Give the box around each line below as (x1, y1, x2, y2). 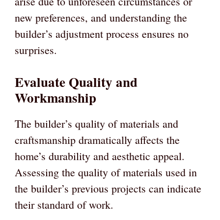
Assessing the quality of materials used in (15, 165, 197, 180)
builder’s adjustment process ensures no (15, 27, 189, 41)
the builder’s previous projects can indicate (15, 181, 201, 196)
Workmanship (15, 88, 96, 108)
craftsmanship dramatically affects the (15, 133, 180, 147)
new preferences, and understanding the (15, 10, 187, 25)
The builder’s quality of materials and (15, 116, 178, 131)
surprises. (15, 43, 57, 57)
